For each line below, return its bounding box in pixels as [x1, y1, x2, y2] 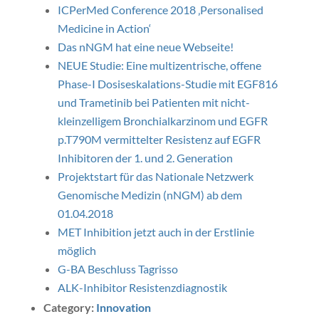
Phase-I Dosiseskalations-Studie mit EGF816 [57, 77, 278, 90]
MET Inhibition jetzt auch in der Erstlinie [57, 225, 254, 239]
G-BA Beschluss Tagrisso [57, 262, 178, 276]
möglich [57, 244, 96, 257]
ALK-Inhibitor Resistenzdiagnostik [57, 281, 227, 294]
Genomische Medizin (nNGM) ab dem [57, 188, 242, 202]
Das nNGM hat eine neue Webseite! [57, 40, 234, 53]
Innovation [95, 300, 151, 314]
